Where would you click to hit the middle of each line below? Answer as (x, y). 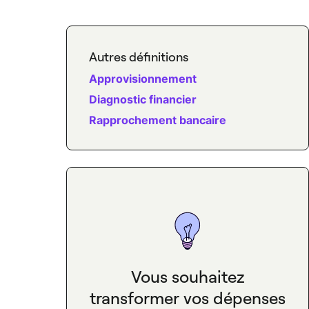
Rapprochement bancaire (158, 120)
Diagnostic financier (143, 99)
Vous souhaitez (188, 277)
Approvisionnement (143, 79)
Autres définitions (139, 57)
